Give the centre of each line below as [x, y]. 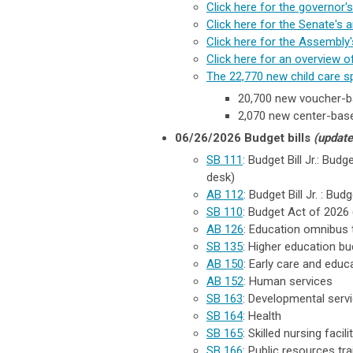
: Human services [288, 281]
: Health [262, 316]
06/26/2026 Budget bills [244, 137]
